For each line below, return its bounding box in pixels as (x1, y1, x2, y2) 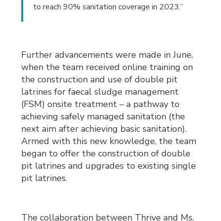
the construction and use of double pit (21, 74, 178, 86)
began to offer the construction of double (21, 147, 191, 160)
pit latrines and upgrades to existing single (21, 160, 196, 172)
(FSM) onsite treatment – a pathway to (21, 98, 180, 110)
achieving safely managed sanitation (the (21, 110, 185, 123)
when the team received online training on (21, 61, 193, 74)
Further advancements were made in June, (21, 49, 193, 61)
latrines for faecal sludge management (21, 86, 179, 98)
